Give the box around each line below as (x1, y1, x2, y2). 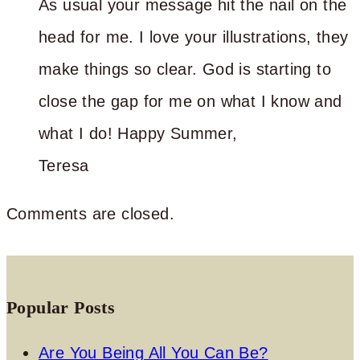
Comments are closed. (6, 204, 174, 223)
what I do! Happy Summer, (39, 124, 238, 142)
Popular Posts (6, 297, 116, 317)
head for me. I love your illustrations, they (39, 27, 349, 46)
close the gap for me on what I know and (39, 92, 342, 110)
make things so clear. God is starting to (39, 59, 331, 78)
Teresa (39, 156, 89, 174)
